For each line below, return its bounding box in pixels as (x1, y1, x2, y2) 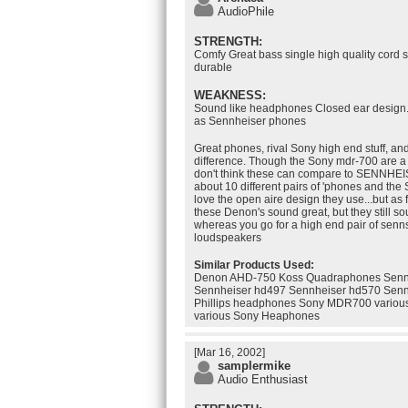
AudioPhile (218, 5, 274, 18)
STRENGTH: (194, 35, 262, 48)
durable (194, 61, 232, 74)
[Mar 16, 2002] (194, 346, 265, 359)
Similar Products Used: (194, 259, 314, 271)
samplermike (218, 359, 291, 372)
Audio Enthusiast (218, 372, 308, 386)
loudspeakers (194, 231, 261, 244)
